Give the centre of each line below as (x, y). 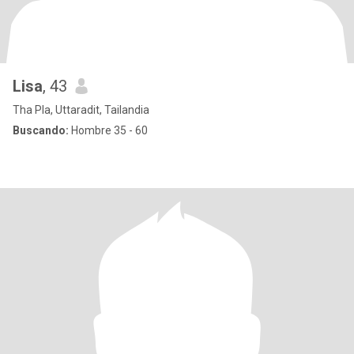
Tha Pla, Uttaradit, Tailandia (81, 110)
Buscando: (41, 130)
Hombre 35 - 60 (108, 130)
